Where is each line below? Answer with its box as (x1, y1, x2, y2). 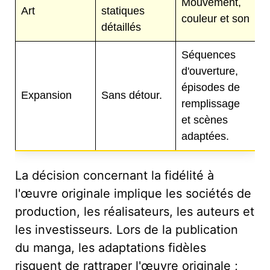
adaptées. (181, 130, 229, 142)
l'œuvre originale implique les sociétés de (15, 186, 251, 201)
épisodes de (181, 81, 240, 93)
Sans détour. (101, 89, 162, 101)
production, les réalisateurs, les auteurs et (15, 204, 254, 219)
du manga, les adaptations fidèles (15, 240, 206, 255)
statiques (101, 4, 145, 17)
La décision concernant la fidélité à (15, 168, 214, 183)
